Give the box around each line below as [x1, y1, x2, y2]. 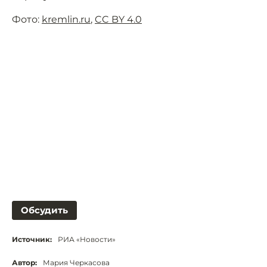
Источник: [12, 234, 52, 244]
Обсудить [21, 204, 68, 216]
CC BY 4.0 [95, 14, 142, 25]
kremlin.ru [42, 14, 91, 25]
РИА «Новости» [58, 234, 116, 244]
